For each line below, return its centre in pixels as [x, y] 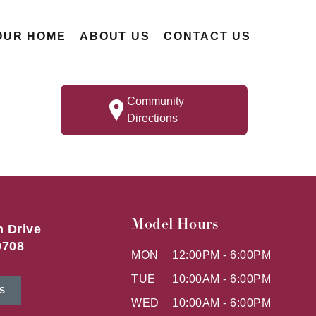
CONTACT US [207, 36]
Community [155, 101]
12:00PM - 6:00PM [221, 255]
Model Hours [175, 224]
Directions [152, 118]
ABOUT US [115, 36]
